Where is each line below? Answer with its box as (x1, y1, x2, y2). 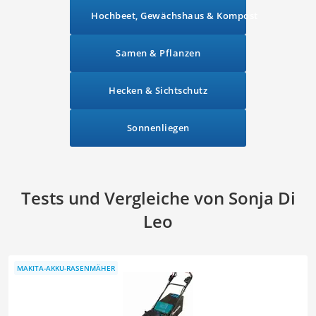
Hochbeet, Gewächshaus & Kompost (91, 9, 258, 23)
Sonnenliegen (126, 121, 190, 135)
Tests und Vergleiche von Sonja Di (20, 186, 296, 210)
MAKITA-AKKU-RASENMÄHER (17, 262, 115, 273)
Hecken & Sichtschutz (109, 84, 207, 97)
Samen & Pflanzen (116, 47, 200, 60)
